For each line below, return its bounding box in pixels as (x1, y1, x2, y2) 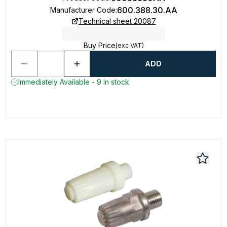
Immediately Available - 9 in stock (18, 78, 129, 86)
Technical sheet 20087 (78, 17, 156, 25)
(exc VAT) (115, 42, 144, 49)
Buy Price (83, 41, 116, 50)
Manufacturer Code (50, 6, 116, 14)
